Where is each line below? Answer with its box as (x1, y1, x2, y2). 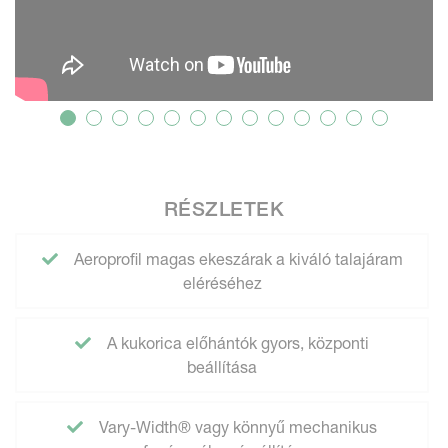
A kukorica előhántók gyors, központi (103, 333, 369, 353)
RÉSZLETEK (163, 197, 285, 221)
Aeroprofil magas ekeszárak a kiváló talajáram (69, 249, 403, 269)
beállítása (187, 357, 257, 377)
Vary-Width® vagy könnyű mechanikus (95, 417, 377, 437)
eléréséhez (182, 273, 262, 293)
